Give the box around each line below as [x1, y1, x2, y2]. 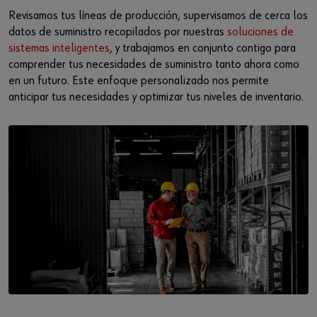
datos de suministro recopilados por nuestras [8, 26, 227, 39]
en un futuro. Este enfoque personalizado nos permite [8, 75, 269, 88]
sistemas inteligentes [8, 42, 110, 55]
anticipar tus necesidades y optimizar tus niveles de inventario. [8, 91, 304, 104]
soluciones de [227, 26, 294, 39]
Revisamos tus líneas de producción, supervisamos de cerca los [8, 10, 308, 23]
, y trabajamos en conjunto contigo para [110, 42, 296, 55]
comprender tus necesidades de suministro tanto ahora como [8, 59, 299, 71]
